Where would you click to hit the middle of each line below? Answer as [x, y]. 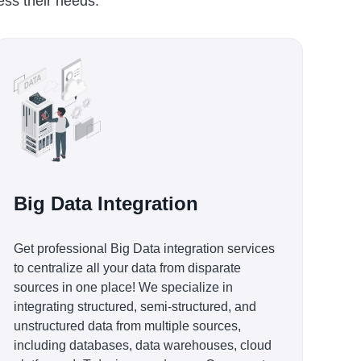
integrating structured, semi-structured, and [135, 307]
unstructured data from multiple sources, [127, 326]
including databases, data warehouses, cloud [143, 345]
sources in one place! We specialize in [123, 287]
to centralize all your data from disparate [127, 268]
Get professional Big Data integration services [144, 249]
